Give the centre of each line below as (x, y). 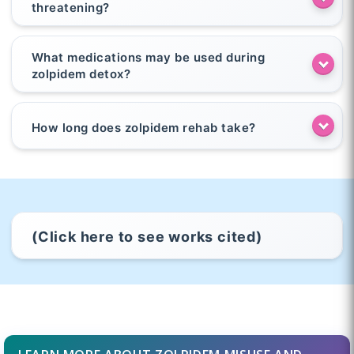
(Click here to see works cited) (147, 237)
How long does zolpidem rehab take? (143, 127)
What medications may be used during (148, 58)
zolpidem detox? (81, 74)
